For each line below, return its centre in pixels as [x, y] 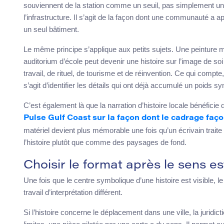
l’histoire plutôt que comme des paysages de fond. [105, 142]
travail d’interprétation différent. [73, 192]
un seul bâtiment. [51, 29]
